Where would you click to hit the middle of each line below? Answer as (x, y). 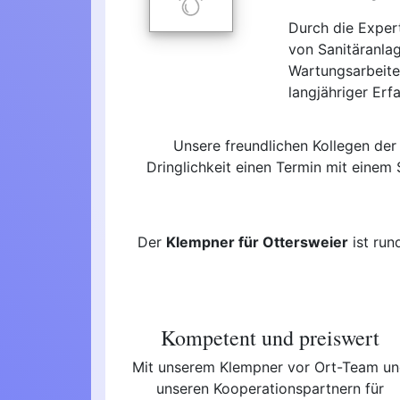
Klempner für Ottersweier (257, 242)
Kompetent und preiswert (271, 336)
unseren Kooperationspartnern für (271, 388)
